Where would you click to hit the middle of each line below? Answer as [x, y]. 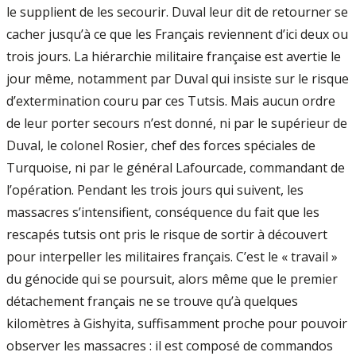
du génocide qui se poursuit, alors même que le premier [172, 279]
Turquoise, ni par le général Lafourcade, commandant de [176, 168]
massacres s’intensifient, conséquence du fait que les [163, 212]
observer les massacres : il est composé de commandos [170, 346]
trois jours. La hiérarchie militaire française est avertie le [174, 56]
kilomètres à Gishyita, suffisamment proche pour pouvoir [177, 323]
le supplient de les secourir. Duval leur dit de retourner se [177, 12]
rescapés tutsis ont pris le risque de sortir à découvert [167, 234]
